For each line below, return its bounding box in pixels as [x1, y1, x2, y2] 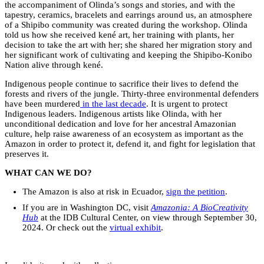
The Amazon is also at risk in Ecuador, [22, 186, 166, 196]
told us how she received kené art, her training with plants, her [5, 29, 234, 39]
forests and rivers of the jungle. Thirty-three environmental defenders [5, 88, 259, 98]
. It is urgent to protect [146, 98, 227, 108]
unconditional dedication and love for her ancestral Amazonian [5, 118, 236, 128]
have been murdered [5, 98, 80, 108]
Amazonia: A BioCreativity [151, 202, 248, 212]
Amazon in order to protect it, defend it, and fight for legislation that [5, 138, 255, 148]
